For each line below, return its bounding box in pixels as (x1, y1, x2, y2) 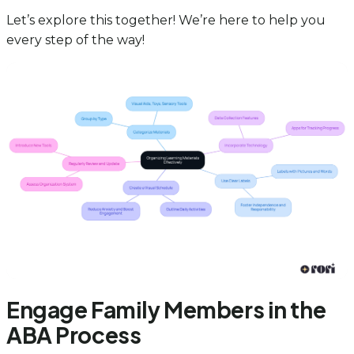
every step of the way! (6, 32, 145, 48)
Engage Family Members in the (6, 296, 326, 324)
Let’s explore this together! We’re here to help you (6, 13, 326, 28)
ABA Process (6, 321, 141, 349)
